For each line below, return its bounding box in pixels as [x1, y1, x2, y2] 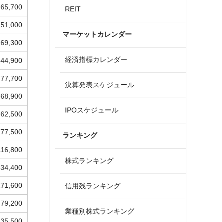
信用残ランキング [65, 182, 120, 190]
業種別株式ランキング [65, 207, 134, 215]
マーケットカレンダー [62, 30, 132, 38]
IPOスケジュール [65, 106, 118, 114]
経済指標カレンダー [65, 55, 127, 63]
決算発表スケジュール [65, 81, 134, 89]
